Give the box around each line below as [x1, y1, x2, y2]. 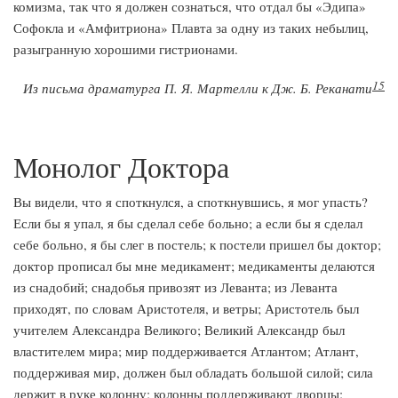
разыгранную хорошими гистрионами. [13, 40, 238, 58]
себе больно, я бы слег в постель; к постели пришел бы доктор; [13, 235, 381, 253]
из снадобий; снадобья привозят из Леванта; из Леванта [13, 278, 338, 296]
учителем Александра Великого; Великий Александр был [13, 321, 345, 338]
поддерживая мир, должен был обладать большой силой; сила [13, 363, 373, 381]
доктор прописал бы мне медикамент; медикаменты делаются [13, 257, 375, 275]
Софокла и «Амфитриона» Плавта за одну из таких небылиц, [13, 19, 369, 36]
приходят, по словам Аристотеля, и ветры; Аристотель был [13, 299, 359, 317]
